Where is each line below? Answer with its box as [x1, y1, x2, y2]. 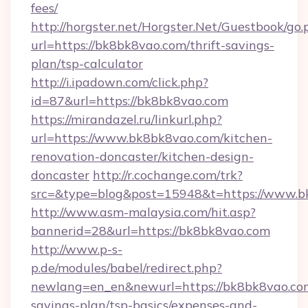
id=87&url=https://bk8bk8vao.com [31, 93, 228, 109]
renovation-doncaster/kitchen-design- [31, 148, 254, 164]
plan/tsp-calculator [31, 56, 143, 71]
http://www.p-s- [31, 241, 122, 257]
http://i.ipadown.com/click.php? [31, 74, 208, 90]
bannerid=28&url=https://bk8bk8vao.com [31, 223, 270, 239]
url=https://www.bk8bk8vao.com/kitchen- [31, 130, 272, 146]
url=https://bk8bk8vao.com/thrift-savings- [31, 37, 274, 53]
